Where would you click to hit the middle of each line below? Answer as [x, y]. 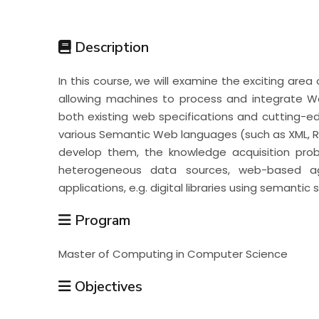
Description [110, 47]
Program [101, 220]
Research [71, 65]
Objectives [107, 286]
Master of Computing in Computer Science [173, 253]
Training [64, 115]
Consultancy [88, 165]
